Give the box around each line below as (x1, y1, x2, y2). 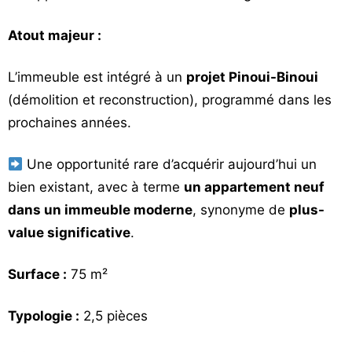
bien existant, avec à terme (8, 179, 184, 195)
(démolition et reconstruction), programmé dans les (8, 92, 332, 108)
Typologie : (8, 308, 79, 324)
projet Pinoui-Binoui (186, 69, 318, 85)
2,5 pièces (79, 308, 148, 324)
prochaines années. (8, 115, 131, 130)
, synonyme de (192, 202, 289, 218)
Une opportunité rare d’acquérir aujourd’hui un (23, 156, 317, 172)
